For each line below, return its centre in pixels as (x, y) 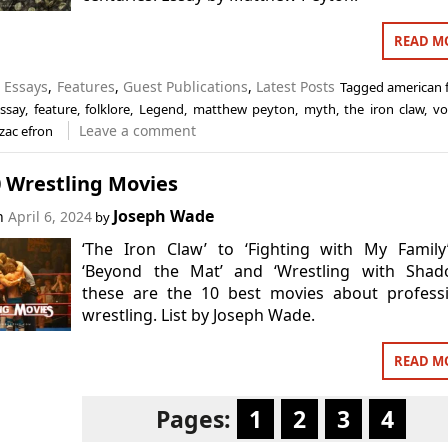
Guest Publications (185, 86)
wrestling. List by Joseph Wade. (199, 314)
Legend (161, 109)
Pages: (196, 418)
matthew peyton (244, 109)
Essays (26, 86)
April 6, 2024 (49, 216)
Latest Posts (296, 86)
